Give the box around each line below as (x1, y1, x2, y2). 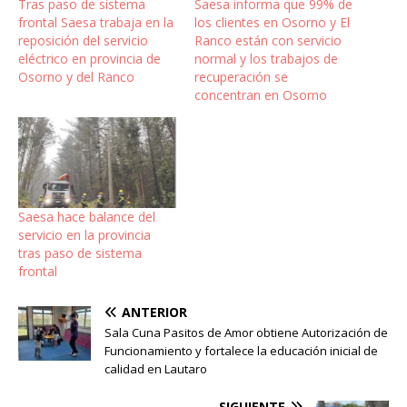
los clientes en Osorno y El (194, 14, 350, 32)
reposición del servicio (18, 32, 148, 50)
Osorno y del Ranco (18, 68, 134, 86)
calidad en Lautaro (104, 360, 207, 377)
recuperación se (194, 68, 288, 86)
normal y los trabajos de (194, 50, 338, 68)
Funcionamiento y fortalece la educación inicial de (104, 342, 378, 359)
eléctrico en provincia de (18, 50, 161, 68)
